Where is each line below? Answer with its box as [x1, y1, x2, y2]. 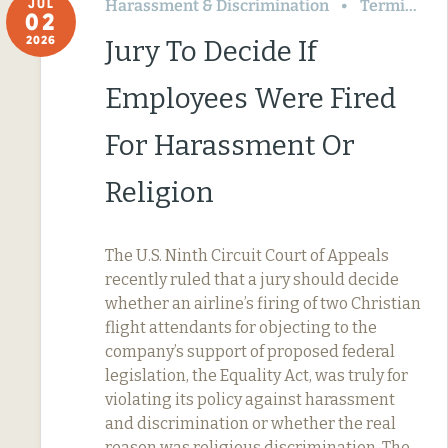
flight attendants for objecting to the [105, 317, 377, 337]
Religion [105, 175, 214, 209]
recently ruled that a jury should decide [105, 269, 399, 289]
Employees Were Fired [105, 81, 396, 115]
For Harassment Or [105, 128, 355, 162]
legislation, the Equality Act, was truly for [105, 365, 408, 385]
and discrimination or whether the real [105, 413, 396, 433]
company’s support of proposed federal [105, 341, 395, 361]
